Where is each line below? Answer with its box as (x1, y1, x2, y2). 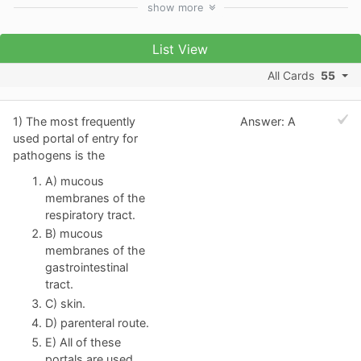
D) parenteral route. (45, 316, 149, 330)
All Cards (268, 68, 315, 83)
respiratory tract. (45, 207, 135, 222)
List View (152, 41, 208, 58)
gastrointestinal (45, 260, 128, 275)
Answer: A (240, 114, 297, 128)
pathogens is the (13, 147, 105, 162)
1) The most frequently (13, 114, 135, 128)
